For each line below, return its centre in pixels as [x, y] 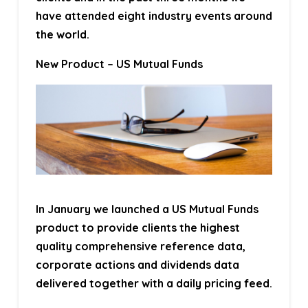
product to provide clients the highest [137, 227]
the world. [62, 34]
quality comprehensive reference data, [140, 246]
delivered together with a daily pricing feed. [154, 283]
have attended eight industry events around [154, 16]
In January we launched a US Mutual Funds [147, 209]
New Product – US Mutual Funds [119, 64]
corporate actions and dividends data [137, 264]
